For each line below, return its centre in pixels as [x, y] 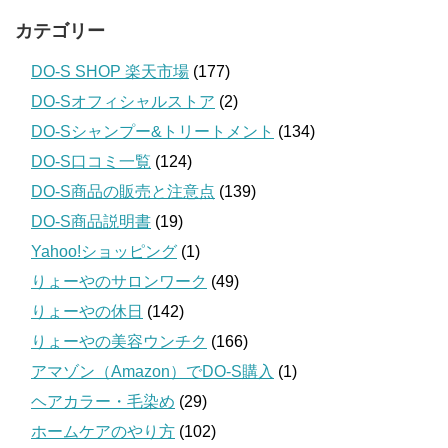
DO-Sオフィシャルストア [123, 101]
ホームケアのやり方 [103, 431]
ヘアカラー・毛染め [103, 401]
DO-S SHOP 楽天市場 [110, 71]
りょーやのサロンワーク [119, 281]
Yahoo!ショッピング [104, 251]
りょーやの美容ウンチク [119, 341]
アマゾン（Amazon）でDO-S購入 [152, 371]
